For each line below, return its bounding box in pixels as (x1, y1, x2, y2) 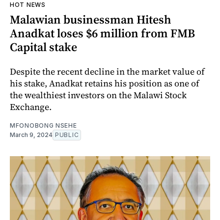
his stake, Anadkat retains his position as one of (10, 77, 199, 89)
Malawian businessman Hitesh (10, 11, 171, 27)
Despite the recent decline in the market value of (10, 65, 204, 78)
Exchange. (10, 100, 52, 113)
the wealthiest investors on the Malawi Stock (10, 88, 187, 101)
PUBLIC (55, 131, 79, 138)
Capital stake (10, 38, 77, 55)
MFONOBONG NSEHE (10, 121, 77, 129)
